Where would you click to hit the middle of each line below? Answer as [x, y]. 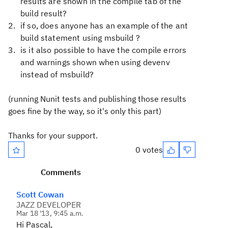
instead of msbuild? [57, 74]
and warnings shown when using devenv [95, 62]
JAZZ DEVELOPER [49, 205]
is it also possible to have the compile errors [104, 50]
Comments [61, 172]
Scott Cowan [40, 194]
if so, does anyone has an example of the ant [104, 25]
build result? [44, 13]
